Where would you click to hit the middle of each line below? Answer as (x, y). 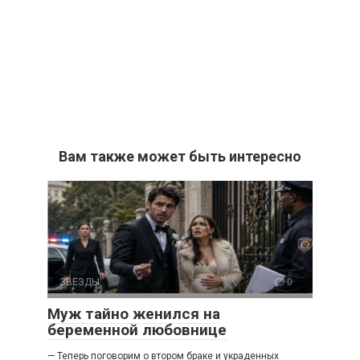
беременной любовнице (137, 330)
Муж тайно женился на (134, 314)
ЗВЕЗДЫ (80, 282)
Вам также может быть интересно (180, 157)
